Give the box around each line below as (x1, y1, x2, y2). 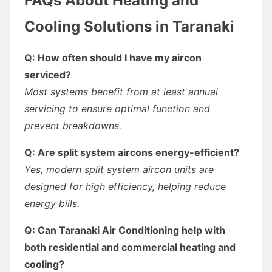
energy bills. (24, 197, 80, 209)
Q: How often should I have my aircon (24, 51, 202, 64)
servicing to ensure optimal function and (24, 102, 210, 115)
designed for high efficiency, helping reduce (24, 180, 226, 192)
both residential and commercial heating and (24, 240, 236, 253)
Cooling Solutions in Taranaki (24, 17, 234, 35)
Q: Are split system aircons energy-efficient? (24, 146, 239, 158)
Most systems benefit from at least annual (24, 85, 218, 98)
